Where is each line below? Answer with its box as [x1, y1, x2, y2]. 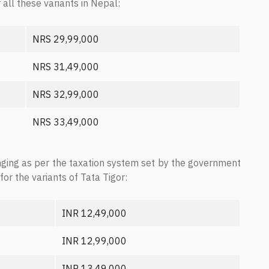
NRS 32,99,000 [32, 88, 99, 100]
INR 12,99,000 [62, 235, 127, 247]
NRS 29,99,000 [32, 33, 99, 45]
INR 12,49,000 [62, 207, 127, 219]
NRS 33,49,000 [32, 116, 99, 128]
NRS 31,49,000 [32, 61, 99, 73]
